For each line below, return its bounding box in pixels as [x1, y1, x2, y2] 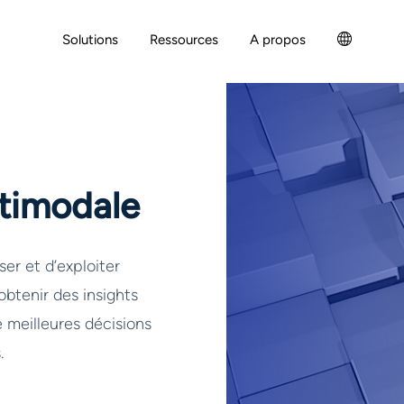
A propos [250, 32, 306, 49]
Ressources [150, 32, 218, 49]
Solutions [62, 32, 118, 49]
